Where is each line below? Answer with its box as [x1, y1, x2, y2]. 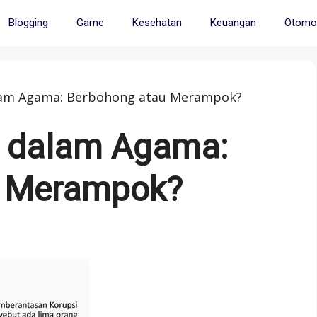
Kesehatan [132, 16, 182, 29]
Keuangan [209, 16, 256, 29]
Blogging [8, 16, 48, 29]
